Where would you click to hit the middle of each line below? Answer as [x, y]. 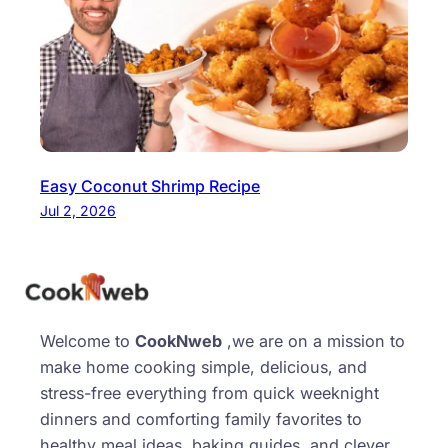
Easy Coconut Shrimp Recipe [150, 185]
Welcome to [87, 340]
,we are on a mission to [313, 340]
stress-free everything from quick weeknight [209, 392]
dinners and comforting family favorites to [201, 418]
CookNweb [178, 340]
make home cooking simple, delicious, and [203, 366]
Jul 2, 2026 [78, 210]
